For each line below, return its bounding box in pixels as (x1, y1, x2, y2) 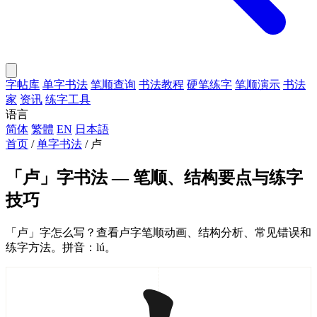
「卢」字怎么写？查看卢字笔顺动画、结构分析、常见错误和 (6, 226, 311, 238)
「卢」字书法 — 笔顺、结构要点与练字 (6, 168, 303, 187)
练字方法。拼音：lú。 (6, 241, 116, 253)
